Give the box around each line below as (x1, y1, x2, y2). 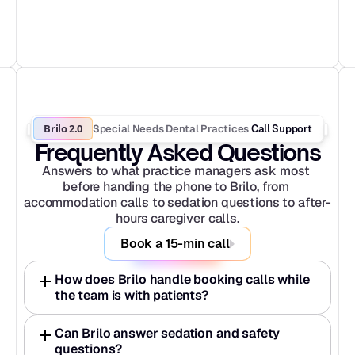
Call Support (249, 122, 312, 135)
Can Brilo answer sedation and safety (55, 325, 281, 342)
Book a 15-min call (120, 236, 230, 251)
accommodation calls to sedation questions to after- (24, 194, 331, 211)
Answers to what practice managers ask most (41, 162, 311, 179)
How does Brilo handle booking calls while (55, 271, 310, 288)
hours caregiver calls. (116, 210, 239, 227)
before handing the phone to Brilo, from (63, 178, 289, 195)
